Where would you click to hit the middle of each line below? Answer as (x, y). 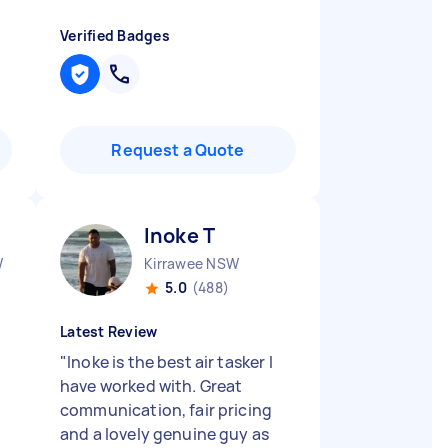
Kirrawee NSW (191, 263)
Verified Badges (115, 35)
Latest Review (109, 331)
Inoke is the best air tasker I (170, 362)
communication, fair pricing (166, 410)
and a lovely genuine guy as (165, 434)
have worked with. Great (151, 386)
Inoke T (180, 235)
